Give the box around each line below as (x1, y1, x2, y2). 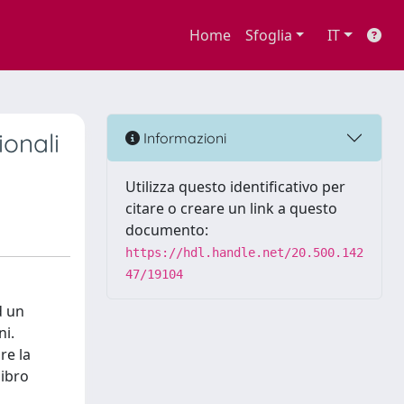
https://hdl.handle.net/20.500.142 (125, 245, 363, 260)
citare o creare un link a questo (125, 198, 337, 218)
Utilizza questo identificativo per (125, 177, 345, 197)
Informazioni (140, 128, 226, 147)
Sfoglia (244, 25, 292, 45)
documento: (125, 220, 208, 240)
